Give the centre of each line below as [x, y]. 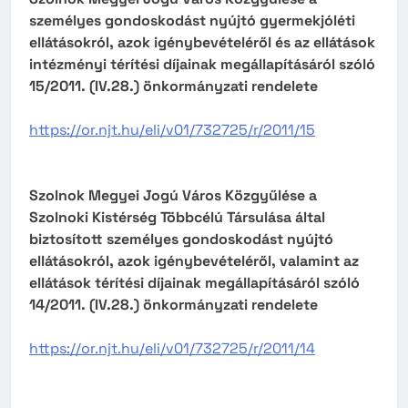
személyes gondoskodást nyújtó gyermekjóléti [192, 21]
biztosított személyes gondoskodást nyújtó [181, 240]
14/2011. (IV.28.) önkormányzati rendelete [173, 305]
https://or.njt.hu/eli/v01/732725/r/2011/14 [172, 349]
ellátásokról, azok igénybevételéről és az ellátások [202, 43]
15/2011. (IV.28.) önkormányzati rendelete [173, 87]
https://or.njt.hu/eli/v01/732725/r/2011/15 [172, 130]
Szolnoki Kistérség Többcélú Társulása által [177, 218]
